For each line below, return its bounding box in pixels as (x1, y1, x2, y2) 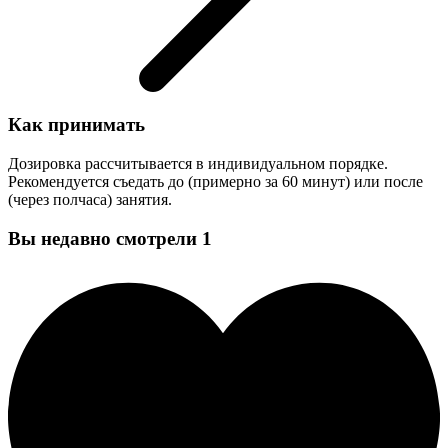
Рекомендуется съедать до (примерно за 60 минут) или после (8, 173, 423, 191)
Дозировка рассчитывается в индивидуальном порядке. (8, 155, 388, 173)
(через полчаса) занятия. (8, 191, 172, 209)
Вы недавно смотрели (8, 227, 197, 249)
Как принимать (8, 114, 145, 136)
